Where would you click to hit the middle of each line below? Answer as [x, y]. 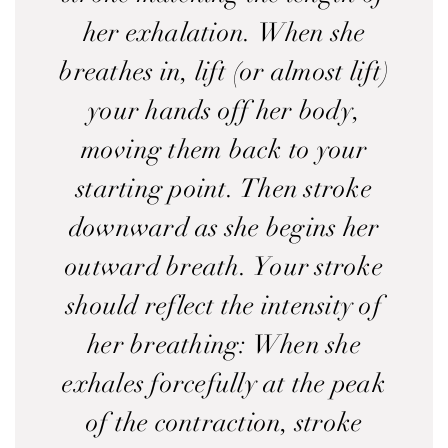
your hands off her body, [224, 111]
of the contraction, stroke [224, 423]
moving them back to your [224, 150]
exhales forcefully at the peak [224, 384]
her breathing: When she [224, 345]
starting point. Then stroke [224, 189]
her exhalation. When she [224, 33]
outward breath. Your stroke [224, 267]
